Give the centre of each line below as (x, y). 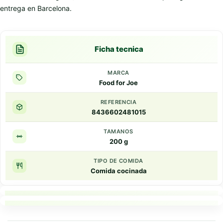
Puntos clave (119, 204)
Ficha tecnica (119, 49)
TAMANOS (118, 131)
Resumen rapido (119, 214)
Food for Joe (118, 82)
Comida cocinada (118, 170)
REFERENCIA (118, 102)
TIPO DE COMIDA (118, 161)
